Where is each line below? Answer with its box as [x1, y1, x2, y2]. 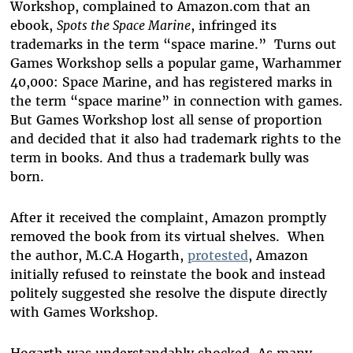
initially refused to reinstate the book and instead [9, 266, 325, 283]
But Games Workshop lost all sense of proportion [9, 112, 322, 128]
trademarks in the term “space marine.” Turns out [9, 36, 336, 53]
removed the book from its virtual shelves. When [9, 229, 325, 245]
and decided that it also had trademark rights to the [9, 131, 341, 147]
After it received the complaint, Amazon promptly [9, 210, 326, 226]
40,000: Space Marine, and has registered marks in [9, 74, 333, 91]
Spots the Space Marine [56, 17, 191, 34]
